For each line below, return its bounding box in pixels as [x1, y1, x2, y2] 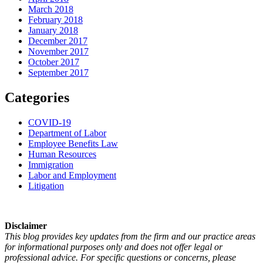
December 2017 [28, 36, 87, 46]
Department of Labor [28, 127, 106, 138]
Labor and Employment [28, 170, 116, 180]
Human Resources [28, 149, 96, 159]
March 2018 [28, 4, 73, 15]
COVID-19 [28, 117, 71, 127]
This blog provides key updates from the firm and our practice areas [5, 231, 255, 241]
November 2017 [28, 46, 89, 57]
